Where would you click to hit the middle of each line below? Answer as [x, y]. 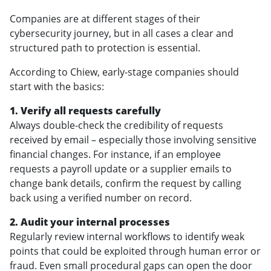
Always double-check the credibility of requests [116, 126]
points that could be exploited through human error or [135, 251]
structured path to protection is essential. [105, 48]
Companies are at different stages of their [105, 19]
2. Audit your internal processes [90, 222]
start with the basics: [57, 87]
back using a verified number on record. [101, 198]
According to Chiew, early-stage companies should [124, 72]
